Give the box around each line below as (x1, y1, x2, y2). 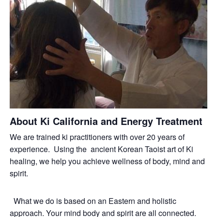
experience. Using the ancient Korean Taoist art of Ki (10, 143, 193, 155)
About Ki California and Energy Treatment (10, 113, 202, 128)
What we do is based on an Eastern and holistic (10, 195, 176, 206)
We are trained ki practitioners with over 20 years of (10, 131, 185, 142)
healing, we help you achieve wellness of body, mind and (10, 155, 205, 167)
